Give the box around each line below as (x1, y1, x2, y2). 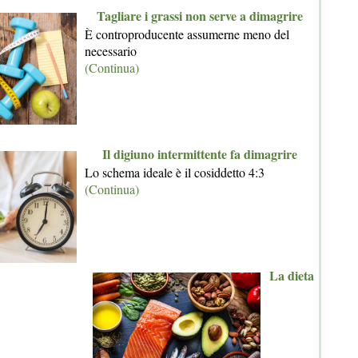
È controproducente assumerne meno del (85, 26, 289, 42)
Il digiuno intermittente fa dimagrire (102, 145, 297, 163)
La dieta (269, 266, 314, 284)
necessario (85, 42, 137, 59)
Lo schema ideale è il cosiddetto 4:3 (85, 164, 265, 181)
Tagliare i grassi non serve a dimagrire (97, 6, 303, 25)
